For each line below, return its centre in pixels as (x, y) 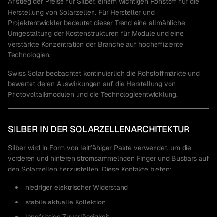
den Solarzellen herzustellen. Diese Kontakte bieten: (90, 169)
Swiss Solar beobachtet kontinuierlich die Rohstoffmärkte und (104, 73)
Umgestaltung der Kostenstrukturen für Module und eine (96, 33)
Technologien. (29, 55)
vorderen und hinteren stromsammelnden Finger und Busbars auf (108, 158)
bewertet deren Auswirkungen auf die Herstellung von (92, 84)
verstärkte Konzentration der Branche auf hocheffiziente (95, 44)
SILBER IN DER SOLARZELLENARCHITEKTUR (99, 129)
